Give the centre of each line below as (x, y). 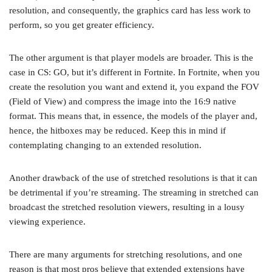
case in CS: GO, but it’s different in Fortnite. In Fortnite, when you (134, 72)
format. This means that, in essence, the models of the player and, (133, 116)
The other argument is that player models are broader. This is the (131, 58)
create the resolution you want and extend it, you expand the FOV (134, 87)
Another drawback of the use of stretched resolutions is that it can (133, 178)
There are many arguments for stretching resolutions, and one (126, 254)
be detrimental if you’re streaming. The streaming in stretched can (134, 192)
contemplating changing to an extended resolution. (105, 145)
